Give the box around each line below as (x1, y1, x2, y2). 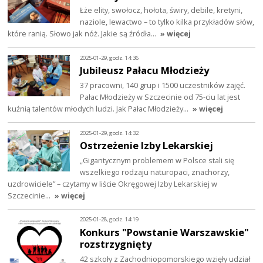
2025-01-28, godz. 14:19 (80, 215, 139, 224)
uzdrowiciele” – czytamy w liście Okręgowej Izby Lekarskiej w (8, 178, 218, 190)
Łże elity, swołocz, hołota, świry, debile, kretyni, (80, 5, 243, 16)
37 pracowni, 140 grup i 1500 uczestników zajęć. (80, 80, 246, 91)
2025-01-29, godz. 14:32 (80, 129, 139, 137)
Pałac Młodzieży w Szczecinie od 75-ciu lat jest (80, 92, 241, 103)
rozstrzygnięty (80, 237, 152, 251)
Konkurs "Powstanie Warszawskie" (80, 225, 249, 240)
